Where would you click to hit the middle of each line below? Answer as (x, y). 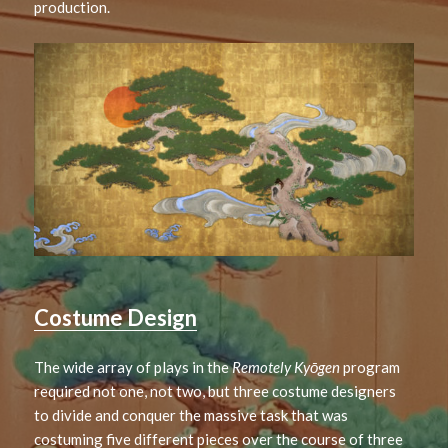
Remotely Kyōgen (286, 367)
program (370, 367)
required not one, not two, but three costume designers (215, 391)
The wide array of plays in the (133, 367)
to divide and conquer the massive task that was (191, 415)
